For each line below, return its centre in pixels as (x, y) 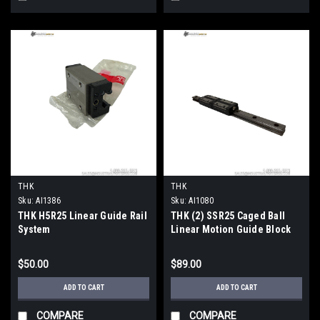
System (34, 229)
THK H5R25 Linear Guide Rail (82, 215)
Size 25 (187, 242)
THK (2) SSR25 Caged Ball (228, 215)
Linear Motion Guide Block (231, 229)
